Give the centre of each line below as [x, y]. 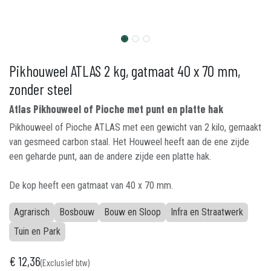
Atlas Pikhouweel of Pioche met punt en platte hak [116, 109]
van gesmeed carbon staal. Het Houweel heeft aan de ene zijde [129, 142]
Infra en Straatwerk [207, 212]
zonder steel [41, 89]
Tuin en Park [37, 231]
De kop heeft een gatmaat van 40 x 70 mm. [91, 185]
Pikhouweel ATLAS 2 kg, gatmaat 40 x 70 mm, [125, 71]
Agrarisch [32, 212]
